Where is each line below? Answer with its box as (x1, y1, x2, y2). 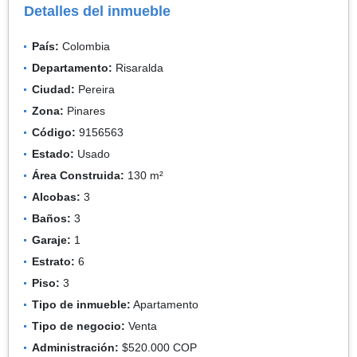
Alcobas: (32, 190, 80, 203)
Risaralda (112, 61, 163, 74)
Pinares (64, 104, 105, 117)
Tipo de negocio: (32, 319, 125, 332)
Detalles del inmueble (24, 2, 171, 19)
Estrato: (32, 254, 75, 268)
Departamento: (32, 61, 112, 74)
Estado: (32, 147, 74, 160)
